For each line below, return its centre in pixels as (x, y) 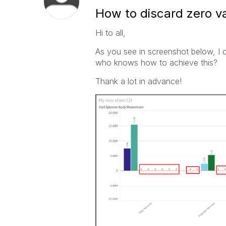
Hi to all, (110, 33)
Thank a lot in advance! (138, 81)
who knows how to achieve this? (156, 63)
